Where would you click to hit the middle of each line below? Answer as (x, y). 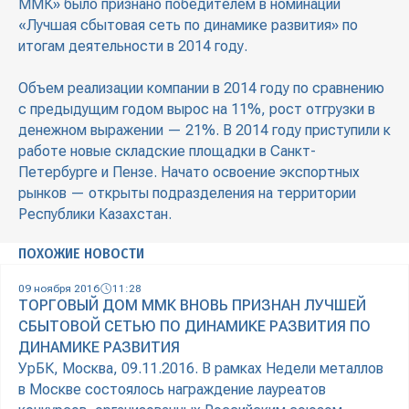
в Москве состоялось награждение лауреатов (172, 390)
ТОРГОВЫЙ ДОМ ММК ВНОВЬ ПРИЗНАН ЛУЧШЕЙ (192, 306)
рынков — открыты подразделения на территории (187, 194)
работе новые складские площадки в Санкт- (167, 152)
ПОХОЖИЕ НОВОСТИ (81, 254)
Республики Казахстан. (95, 215)
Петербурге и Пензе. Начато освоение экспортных (189, 173)
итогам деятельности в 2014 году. (133, 47)
